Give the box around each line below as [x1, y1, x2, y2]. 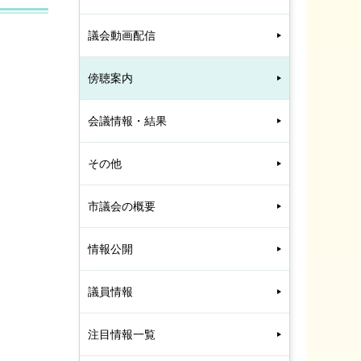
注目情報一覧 [88, 328, 156, 341]
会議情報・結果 [88, 114, 167, 127]
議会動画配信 [88, 29, 156, 42]
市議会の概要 [88, 200, 156, 213]
